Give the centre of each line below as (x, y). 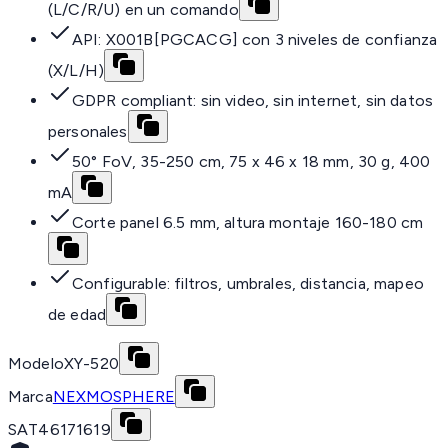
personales (88, 132)
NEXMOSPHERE (113, 397)
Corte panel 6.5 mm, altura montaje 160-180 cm (248, 223)
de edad (77, 315)
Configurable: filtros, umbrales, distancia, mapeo (248, 284)
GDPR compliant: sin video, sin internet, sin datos (253, 101)
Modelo (36, 364)
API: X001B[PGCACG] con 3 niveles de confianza (255, 40)
